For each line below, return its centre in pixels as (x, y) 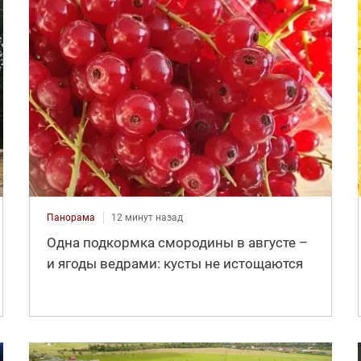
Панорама (71, 217)
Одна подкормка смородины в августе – (177, 242)
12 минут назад (147, 217)
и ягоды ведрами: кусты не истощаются (174, 263)
